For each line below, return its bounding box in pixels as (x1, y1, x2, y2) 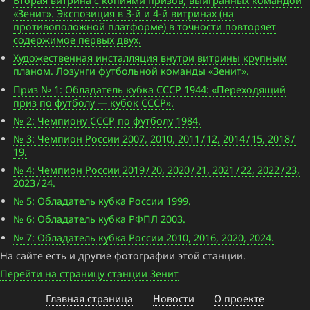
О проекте (214, 292, 265, 306)
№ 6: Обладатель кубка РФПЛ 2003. (13, 212, 186, 226)
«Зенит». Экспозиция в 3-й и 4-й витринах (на (13, 7, 235, 21)
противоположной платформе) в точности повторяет (13, 20, 277, 34)
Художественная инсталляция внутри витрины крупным (13, 51, 288, 65)
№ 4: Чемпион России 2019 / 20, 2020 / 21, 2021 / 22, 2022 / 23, (13, 163, 300, 177)
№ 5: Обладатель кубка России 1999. (13, 194, 192, 208)
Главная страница (45, 292, 133, 306)
